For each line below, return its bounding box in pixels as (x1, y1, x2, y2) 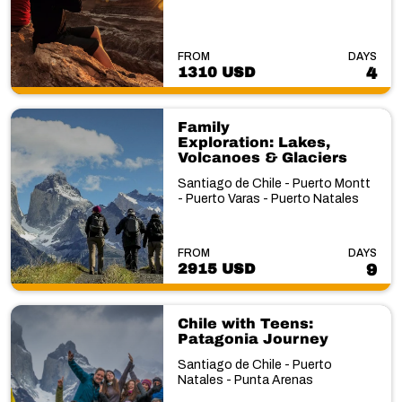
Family (177, 118, 230, 135)
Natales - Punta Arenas (177, 373, 313, 387)
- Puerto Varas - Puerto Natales (177, 191, 359, 205)
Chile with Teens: (177, 316, 313, 331)
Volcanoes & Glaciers (177, 149, 347, 165)
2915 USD (177, 261, 255, 276)
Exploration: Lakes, (177, 134, 330, 150)
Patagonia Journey (177, 331, 328, 346)
